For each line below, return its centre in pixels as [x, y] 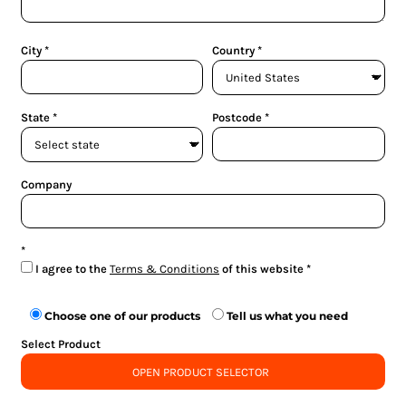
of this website [261, 269]
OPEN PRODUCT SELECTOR [201, 372]
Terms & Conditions [164, 269]
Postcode [237, 117]
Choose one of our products [122, 316]
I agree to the [72, 269]
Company [46, 184]
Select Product [61, 344]
